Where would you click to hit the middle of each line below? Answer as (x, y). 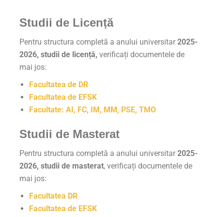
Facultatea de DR (59, 85)
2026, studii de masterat (62, 166)
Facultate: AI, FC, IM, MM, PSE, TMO (93, 110)
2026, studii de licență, (58, 54)
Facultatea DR (53, 196)
